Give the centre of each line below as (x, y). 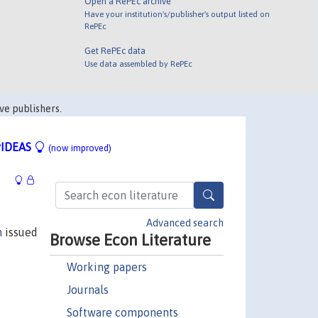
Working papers (106, 267)
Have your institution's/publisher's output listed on (177, 13)
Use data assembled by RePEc (139, 63)
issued (20, 232)
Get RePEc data (115, 50)
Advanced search (185, 223)
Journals (87, 289)
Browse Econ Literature (130, 240)
